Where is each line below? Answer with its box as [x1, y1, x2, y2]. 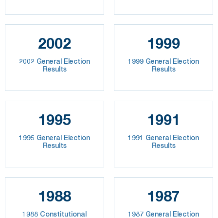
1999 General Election [128, 56, 199, 65]
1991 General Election [128, 133, 199, 142]
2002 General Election [19, 56, 90, 65]
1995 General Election [19, 133, 90, 142]
